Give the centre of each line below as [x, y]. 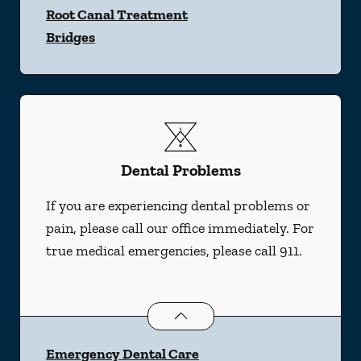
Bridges [71, 37]
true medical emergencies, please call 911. [174, 251]
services [278, 313]
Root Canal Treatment [117, 15]
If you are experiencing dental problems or [178, 205]
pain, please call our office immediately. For [180, 228]
